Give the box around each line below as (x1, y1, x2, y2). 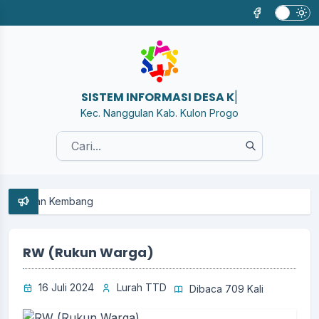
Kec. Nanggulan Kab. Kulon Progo (80, 107, 239, 119)
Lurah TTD (117, 281, 167, 293)
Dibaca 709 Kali (189, 283, 263, 295)
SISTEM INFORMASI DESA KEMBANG (56, 89, 260, 105)
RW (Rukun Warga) (23, 244, 154, 261)
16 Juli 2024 (38, 281, 94, 293)
